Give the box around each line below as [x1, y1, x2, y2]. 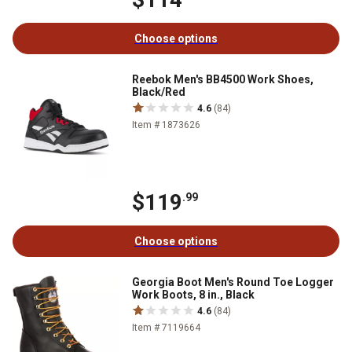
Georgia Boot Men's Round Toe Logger [132, 275, 334, 288]
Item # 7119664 [132, 321, 200, 333]
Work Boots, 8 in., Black [132, 288, 255, 301]
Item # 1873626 [132, 119, 200, 130]
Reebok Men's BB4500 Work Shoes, [132, 72, 313, 86]
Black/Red [132, 85, 185, 98]
